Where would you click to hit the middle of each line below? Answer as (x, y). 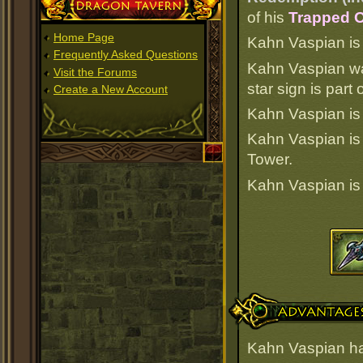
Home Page (84, 37)
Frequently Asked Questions (126, 55)
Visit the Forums (95, 72)
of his (268, 17)
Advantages (266, 299)
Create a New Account (111, 90)
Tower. (270, 160)
